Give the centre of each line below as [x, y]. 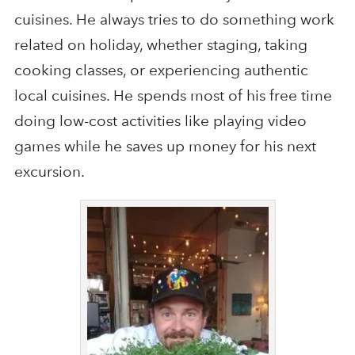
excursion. [49, 172]
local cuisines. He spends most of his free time [173, 96]
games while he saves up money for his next [165, 147]
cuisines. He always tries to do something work [174, 20]
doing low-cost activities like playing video [160, 121]
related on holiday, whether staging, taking [160, 45]
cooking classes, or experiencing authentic [161, 71]
